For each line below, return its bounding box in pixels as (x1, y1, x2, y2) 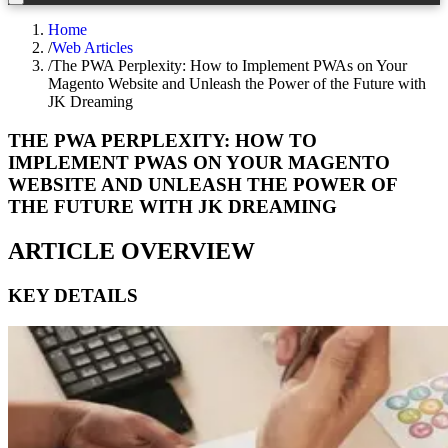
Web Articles (52, 39, 133, 57)
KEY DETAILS (8, 284, 138, 306)
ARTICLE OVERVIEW (8, 237, 255, 264)
